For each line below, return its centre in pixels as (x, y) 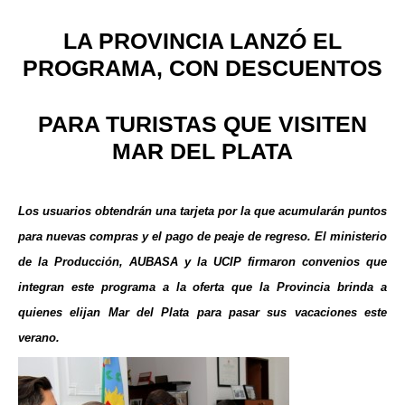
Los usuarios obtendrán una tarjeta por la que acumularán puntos (202, 212)
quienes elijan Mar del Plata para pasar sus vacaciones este (202, 313)
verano (37, 338)
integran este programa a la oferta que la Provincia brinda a (202, 287)
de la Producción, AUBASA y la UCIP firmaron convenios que (202, 262)
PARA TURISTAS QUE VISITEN (202, 124)
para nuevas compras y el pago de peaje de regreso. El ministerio (202, 237)
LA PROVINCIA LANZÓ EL (202, 41)
